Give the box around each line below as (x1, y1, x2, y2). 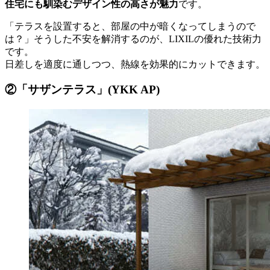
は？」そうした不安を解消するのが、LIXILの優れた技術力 (5, 33, 262, 44)
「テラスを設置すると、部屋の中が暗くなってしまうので (5, 20, 256, 31)
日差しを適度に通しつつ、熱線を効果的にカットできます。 (5, 58, 265, 69)
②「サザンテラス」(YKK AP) (5, 83, 160, 96)
